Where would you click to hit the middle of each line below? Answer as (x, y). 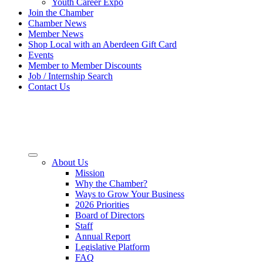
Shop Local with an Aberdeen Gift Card (102, 44)
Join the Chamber (61, 13)
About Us (70, 162)
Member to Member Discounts (85, 65)
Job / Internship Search (70, 76)
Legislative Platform (112, 247)
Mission (90, 173)
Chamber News (57, 23)
